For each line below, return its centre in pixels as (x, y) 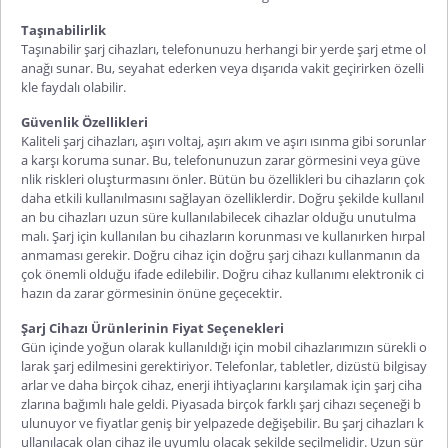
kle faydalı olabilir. (73, 86)
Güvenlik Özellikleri (84, 121)
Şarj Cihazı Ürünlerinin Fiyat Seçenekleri (154, 327)
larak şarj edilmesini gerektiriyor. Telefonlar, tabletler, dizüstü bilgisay (224, 365)
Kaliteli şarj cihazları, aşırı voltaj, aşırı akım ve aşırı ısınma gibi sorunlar (223, 140)
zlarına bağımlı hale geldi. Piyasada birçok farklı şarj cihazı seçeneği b (221, 403)
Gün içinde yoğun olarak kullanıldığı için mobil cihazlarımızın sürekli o (224, 346)
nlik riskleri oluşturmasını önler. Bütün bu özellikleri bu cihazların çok (223, 178)
